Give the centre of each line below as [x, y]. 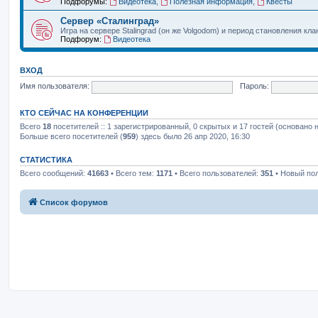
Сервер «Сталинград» [110, 21]
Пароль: [255, 86]
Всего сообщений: [54, 173]
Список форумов [74, 202]
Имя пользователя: [55, 86]
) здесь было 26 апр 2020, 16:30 [193, 136]
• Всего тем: [132, 173]
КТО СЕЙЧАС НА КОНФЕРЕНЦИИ [84, 113]
